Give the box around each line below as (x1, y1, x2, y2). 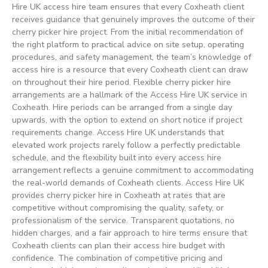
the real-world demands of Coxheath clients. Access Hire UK (12, 176, 244, 188)
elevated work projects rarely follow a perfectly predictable (12, 139, 240, 151)
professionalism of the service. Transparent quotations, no (12, 214, 234, 226)
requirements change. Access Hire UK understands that (12, 126, 224, 138)
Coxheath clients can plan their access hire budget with (12, 239, 225, 251)
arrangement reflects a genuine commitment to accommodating (12, 164, 254, 176)
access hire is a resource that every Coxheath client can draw (12, 63, 248, 75)
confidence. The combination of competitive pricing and (12, 252, 223, 264)
